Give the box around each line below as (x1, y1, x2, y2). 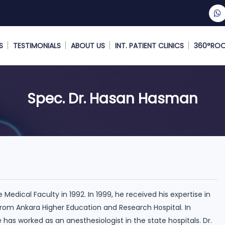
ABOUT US (71, 41, 105, 51)
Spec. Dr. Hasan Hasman (27, 89, 198, 109)
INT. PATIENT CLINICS (115, 41, 184, 51)
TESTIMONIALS (13, 41, 61, 51)
